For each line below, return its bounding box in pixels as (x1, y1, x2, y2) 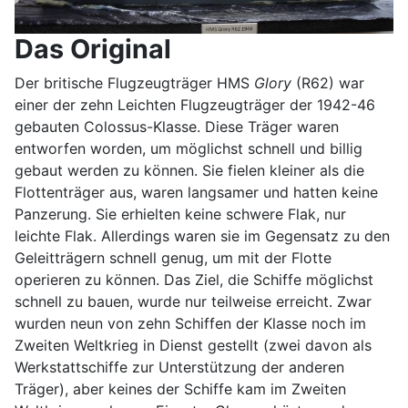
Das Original (15, 32, 171, 65)
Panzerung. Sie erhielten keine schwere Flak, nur (15, 204, 346, 223)
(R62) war (291, 73, 364, 92)
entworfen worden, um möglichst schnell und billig (15, 138, 362, 158)
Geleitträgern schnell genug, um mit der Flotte (15, 248, 331, 267)
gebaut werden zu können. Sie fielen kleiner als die (15, 160, 364, 179)
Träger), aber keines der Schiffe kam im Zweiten (15, 379, 346, 398)
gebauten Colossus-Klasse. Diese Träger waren (15, 117, 339, 136)
